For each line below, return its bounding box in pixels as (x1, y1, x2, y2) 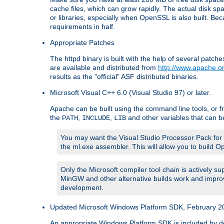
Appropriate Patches (50, 38, 114, 46)
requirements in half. (50, 22, 115, 30)
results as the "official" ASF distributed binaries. (50, 72, 198, 80)
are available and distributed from (50, 63, 158, 71)
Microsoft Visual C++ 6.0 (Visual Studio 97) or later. (50, 88, 211, 96)
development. (60, 183, 103, 191)
